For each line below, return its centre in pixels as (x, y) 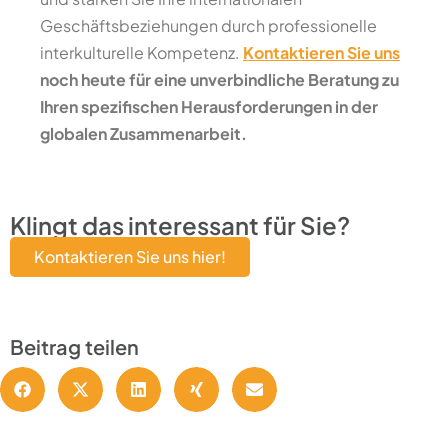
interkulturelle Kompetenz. (141, 53)
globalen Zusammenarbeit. (143, 134)
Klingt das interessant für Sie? (180, 225)
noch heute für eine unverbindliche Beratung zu (219, 80)
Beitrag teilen (74, 347)
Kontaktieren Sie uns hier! (130, 257)
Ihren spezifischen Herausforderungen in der (209, 107)
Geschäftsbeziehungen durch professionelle (208, 26)
